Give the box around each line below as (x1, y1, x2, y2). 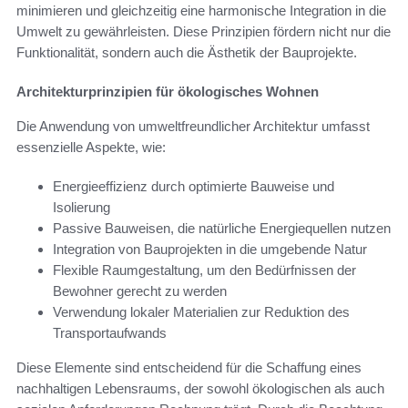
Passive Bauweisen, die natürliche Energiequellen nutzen (53, 220, 391, 237)
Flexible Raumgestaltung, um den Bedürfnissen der (53, 262, 356, 279)
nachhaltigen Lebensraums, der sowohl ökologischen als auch (16, 381, 384, 397)
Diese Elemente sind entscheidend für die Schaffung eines (16, 360, 362, 376)
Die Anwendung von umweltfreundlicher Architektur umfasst (16, 118, 370, 135)
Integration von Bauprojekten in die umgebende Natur (53, 241, 367, 258)
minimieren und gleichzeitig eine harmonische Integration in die (16, 3, 386, 19)
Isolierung (53, 199, 110, 216)
